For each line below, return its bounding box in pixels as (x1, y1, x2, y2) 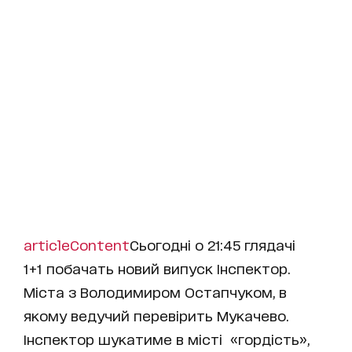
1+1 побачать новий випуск (24, 260, 217, 276)
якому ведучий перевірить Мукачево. (24, 307, 288, 323)
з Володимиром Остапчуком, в (68, 284, 287, 299)
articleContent (24, 236, 130, 252)
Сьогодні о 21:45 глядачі (130, 236, 295, 252)
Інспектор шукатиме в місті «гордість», (24, 331, 310, 346)
